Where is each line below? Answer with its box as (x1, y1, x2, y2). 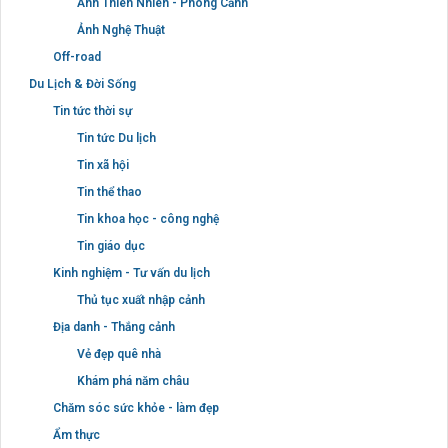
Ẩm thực (53, 428, 100, 442)
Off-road (53, 50, 101, 64)
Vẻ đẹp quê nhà (77, 347, 161, 361)
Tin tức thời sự (53, 104, 132, 118)
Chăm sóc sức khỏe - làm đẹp (53, 401, 219, 415)
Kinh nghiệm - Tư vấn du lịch (53, 266, 210, 280)
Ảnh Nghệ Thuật (77, 23, 165, 37)
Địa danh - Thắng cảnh (53, 320, 175, 334)
